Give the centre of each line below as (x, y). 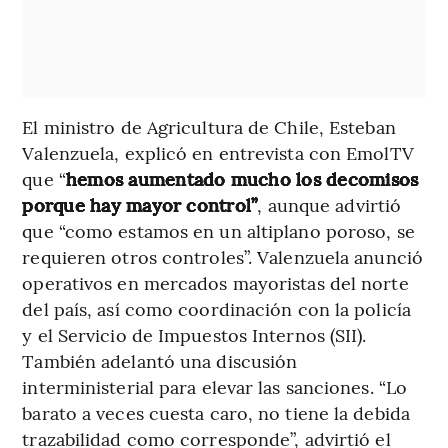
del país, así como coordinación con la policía (216, 309)
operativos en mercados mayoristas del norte (215, 283)
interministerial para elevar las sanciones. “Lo (215, 387)
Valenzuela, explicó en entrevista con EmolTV (218, 153)
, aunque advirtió (329, 205)
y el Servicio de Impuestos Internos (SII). (194, 335)
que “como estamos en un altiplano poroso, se (218, 231)
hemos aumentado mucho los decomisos (242, 179)
